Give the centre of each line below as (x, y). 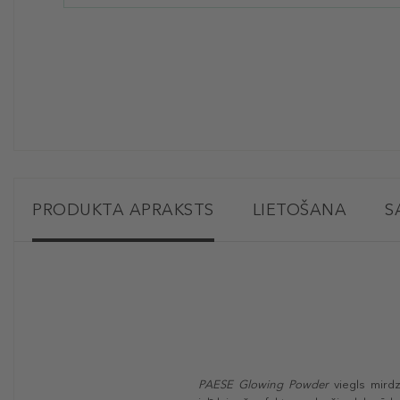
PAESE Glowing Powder (266, 385)
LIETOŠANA (299, 210)
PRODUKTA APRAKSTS (123, 210)
